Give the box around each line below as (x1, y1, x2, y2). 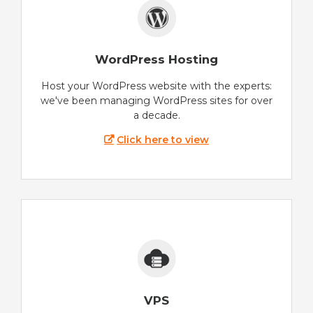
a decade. (133, 109, 180, 122)
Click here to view (117, 133, 210, 147)
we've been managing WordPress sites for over (41, 94, 272, 108)
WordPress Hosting (95, 52, 218, 67)
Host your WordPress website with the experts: (41, 80, 272, 93)
